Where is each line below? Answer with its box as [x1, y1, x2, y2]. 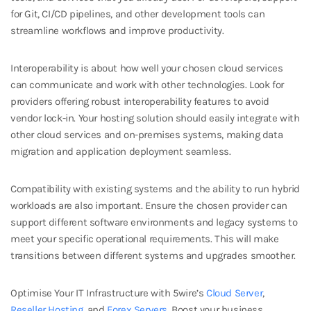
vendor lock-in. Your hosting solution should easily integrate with [10, 111, 300, 124]
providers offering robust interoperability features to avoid [10, 94, 270, 108]
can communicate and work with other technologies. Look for [10, 78, 284, 91]
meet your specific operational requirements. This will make [10, 232, 279, 245]
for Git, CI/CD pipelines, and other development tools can [10, 7, 265, 20]
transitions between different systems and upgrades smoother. [10, 249, 296, 262]
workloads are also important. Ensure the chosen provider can [10, 199, 288, 212]
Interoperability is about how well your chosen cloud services [10, 61, 283, 74]
